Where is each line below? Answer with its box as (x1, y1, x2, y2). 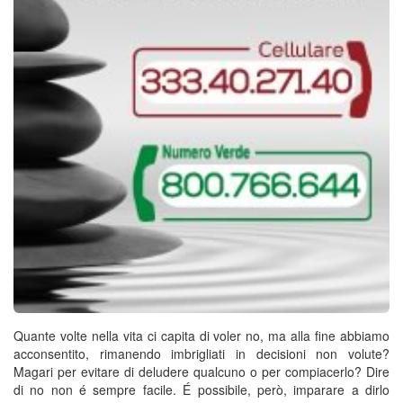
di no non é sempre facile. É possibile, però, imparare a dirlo (13, 381, 390, 399)
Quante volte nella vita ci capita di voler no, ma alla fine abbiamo (13, 327, 390, 345)
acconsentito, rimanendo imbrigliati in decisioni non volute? (13, 345, 390, 363)
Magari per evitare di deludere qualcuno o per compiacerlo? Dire (13, 363, 390, 381)
